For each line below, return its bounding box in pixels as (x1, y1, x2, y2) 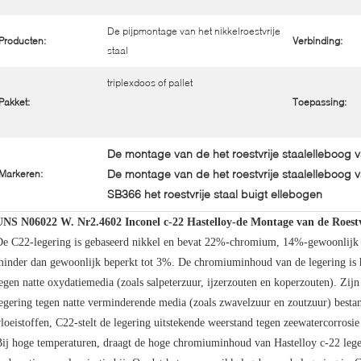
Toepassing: (293, 96, 346, 108)
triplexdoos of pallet (107, 77, 193, 89)
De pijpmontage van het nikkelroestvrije (107, 25, 280, 37)
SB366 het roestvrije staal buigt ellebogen (107, 187, 322, 201)
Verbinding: (293, 35, 342, 47)
